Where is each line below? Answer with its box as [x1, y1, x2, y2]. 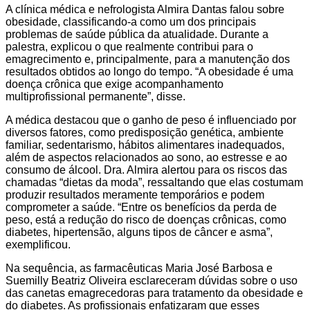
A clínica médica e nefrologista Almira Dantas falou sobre [6, 3, 284, 15]
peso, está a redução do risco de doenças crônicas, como [6, 213, 286, 226]
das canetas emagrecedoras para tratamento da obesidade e [6, 286, 303, 299]
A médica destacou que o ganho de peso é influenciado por [6, 113, 296, 126]
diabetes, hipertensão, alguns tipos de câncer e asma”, [6, 226, 273, 238]
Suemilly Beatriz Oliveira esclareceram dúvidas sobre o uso [6, 274, 298, 286]
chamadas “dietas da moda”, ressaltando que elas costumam [6, 176, 303, 188]
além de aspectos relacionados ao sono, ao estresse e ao [6, 151, 287, 163]
